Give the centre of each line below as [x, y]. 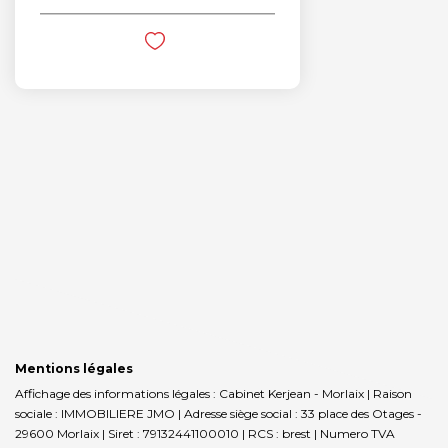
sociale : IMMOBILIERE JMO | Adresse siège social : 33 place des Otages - [218, 413]
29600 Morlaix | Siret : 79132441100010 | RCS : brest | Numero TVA [205, 433]
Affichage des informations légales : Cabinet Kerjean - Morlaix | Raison [213, 393]
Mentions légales [74, 368]
